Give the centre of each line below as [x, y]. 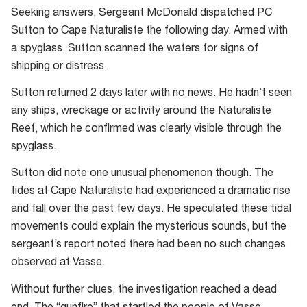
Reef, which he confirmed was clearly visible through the [146, 129]
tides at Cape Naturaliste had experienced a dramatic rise [151, 192]
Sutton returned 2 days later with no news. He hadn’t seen [151, 94]
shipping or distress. [59, 67]
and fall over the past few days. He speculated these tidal [151, 210]
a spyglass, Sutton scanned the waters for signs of [135, 49]
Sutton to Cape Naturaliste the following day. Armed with [149, 31]
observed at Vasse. [58, 263]
